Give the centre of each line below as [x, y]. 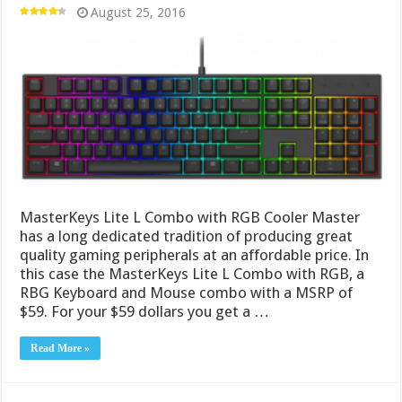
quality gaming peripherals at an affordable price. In [195, 254]
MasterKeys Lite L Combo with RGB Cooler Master [190, 217]
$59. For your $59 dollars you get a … [145, 311]
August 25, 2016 [139, 12]
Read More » [61, 348]
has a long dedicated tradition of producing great [187, 236]
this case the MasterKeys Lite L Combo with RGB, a [192, 273]
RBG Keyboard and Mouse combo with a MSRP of [187, 292]
